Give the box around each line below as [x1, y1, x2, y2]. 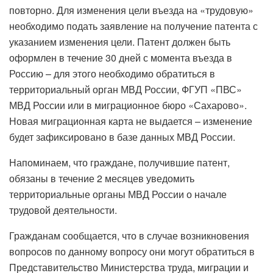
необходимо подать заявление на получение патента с [9, 18, 258, 33]
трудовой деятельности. [9, 202, 117, 217]
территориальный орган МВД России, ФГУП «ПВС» [9, 82, 242, 96]
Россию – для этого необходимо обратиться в [9, 66, 215, 80]
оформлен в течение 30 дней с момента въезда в [9, 50, 232, 65]
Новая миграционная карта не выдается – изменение [9, 113, 252, 128]
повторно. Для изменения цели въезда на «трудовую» [9, 2, 253, 17]
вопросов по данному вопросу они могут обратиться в [9, 244, 255, 258]
